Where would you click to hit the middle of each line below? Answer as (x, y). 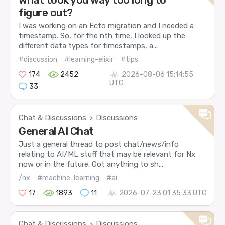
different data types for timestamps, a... (88, 46)
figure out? (46, 13)
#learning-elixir (89, 59)
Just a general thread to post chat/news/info (99, 144)
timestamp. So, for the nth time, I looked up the (102, 36)
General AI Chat (56, 131)
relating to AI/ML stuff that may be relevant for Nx (107, 154)
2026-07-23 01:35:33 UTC (162, 193)
